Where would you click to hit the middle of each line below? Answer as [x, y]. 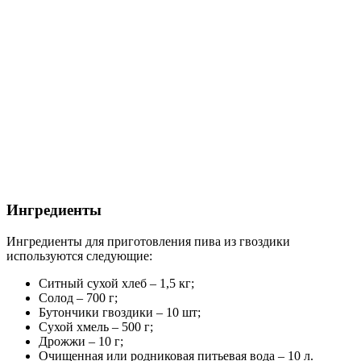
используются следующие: [79, 255]
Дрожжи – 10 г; [81, 341]
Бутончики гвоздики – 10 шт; [120, 312]
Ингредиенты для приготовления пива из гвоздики [148, 241]
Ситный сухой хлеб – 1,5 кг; [116, 283]
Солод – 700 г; [78, 297]
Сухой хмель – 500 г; [96, 326]
